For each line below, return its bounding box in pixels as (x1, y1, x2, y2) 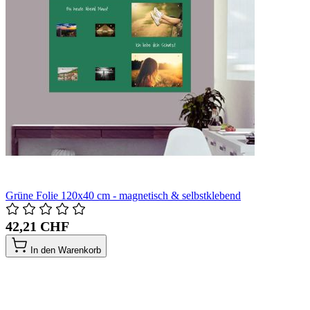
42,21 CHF (6, 218, 69, 234)
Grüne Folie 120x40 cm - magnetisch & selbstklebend (6, 189, 241, 201)
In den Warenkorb (30, 244, 101, 255)
